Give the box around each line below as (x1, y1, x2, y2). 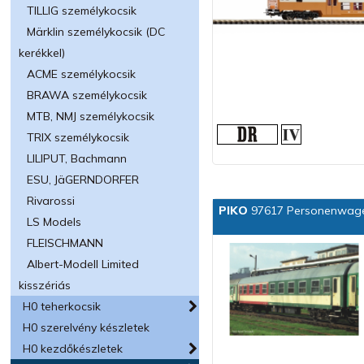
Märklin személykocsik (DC (27, 24, 166, 39)
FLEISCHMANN (27, 236, 104, 250)
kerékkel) (19, 45, 66, 60)
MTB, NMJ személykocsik (27, 109, 155, 123)
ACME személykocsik (27, 67, 136, 81)
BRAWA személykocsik (27, 88, 148, 102)
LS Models (27, 214, 82, 229)
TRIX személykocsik (27, 130, 130, 145)
